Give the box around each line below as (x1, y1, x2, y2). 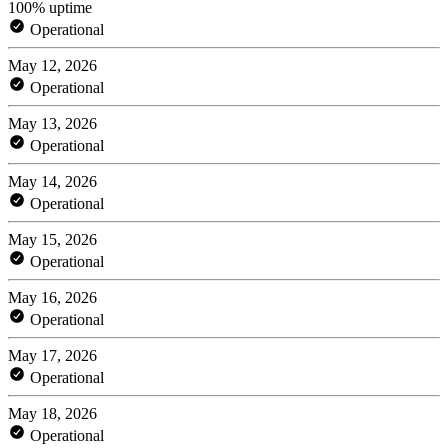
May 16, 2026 (8, 288, 97, 306)
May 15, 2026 (8, 230, 97, 248)
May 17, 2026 (8, 346, 97, 364)
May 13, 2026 (8, 114, 97, 132)
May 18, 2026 (8, 404, 97, 422)
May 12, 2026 (8, 56, 97, 74)
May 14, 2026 (8, 172, 97, 190)
